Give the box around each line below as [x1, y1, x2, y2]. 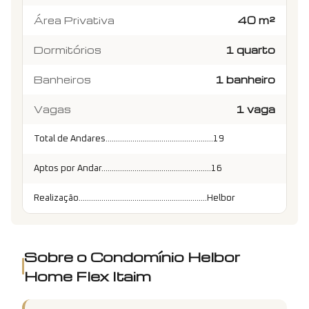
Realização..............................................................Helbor [34, 194, 235, 203]
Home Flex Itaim [24, 267, 152, 286]
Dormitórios [34, 43, 101, 57]
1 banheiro [215, 73, 275, 86]
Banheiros [34, 73, 91, 86]
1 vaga [236, 103, 275, 116]
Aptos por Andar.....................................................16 [34, 164, 222, 174]
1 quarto [226, 43, 275, 57]
